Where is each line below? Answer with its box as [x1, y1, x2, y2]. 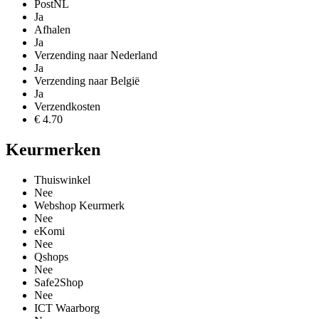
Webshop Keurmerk [34, 199, 125, 211]
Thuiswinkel [34, 173, 90, 186]
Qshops [34, 250, 68, 263]
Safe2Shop [34, 276, 83, 288]
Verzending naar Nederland [34, 49, 157, 62]
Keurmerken [6, 140, 100, 159]
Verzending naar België [34, 75, 140, 88]
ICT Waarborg [34, 301, 100, 314]
